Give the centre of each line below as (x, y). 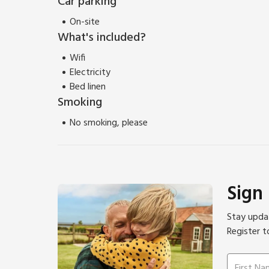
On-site (85, 22)
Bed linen (88, 87)
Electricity (90, 72)
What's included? (102, 38)
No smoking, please (109, 123)
